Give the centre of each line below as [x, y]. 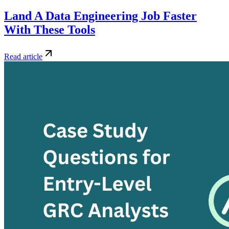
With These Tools [50, 30]
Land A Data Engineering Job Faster [100, 16]
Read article [23, 57]
